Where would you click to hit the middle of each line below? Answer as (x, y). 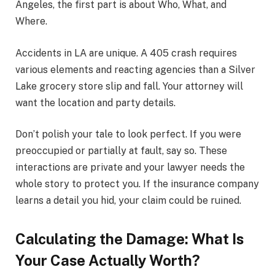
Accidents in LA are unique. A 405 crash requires (126, 53)
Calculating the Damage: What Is (130, 239)
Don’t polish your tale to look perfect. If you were (128, 134)
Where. (31, 21)
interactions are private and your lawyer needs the (130, 168)
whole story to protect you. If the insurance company (137, 184)
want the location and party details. (95, 103)
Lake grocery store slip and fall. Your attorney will (129, 86)
